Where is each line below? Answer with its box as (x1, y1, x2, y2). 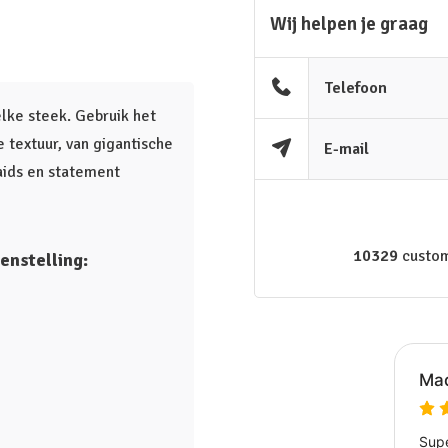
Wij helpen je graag (270, 12, 428, 36)
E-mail (324, 139, 370, 159)
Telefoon (324, 78, 388, 98)
